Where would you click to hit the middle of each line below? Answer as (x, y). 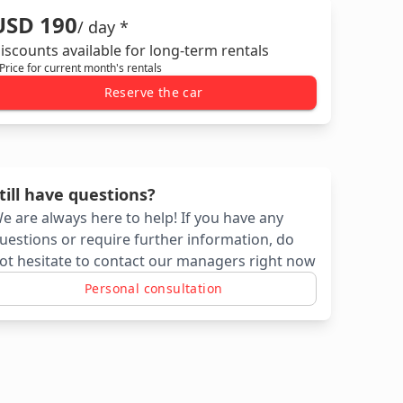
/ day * (103, 27)
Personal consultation (153, 289)
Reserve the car (153, 93)
